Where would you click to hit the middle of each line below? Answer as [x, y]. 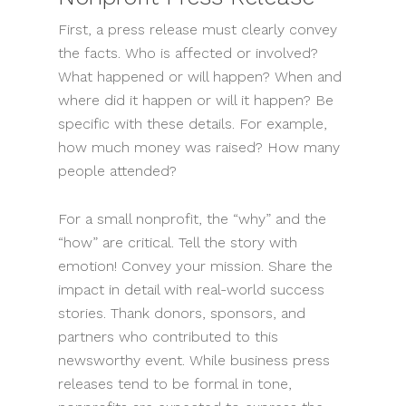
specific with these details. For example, [193, 124]
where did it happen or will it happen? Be [196, 101]
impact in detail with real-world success [191, 290]
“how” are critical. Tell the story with [178, 243]
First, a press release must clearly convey [198, 30]
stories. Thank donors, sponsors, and [182, 314]
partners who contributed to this [168, 337]
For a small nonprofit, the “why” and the [192, 219]
